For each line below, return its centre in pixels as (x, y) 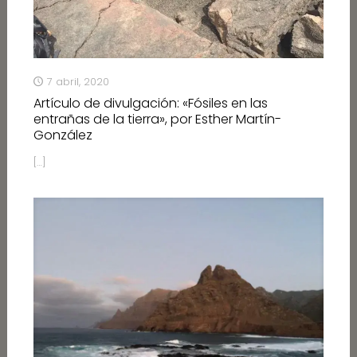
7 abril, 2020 (78, 82)
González (63, 135)
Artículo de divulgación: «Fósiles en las (150, 104)
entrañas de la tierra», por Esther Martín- (157, 120)
